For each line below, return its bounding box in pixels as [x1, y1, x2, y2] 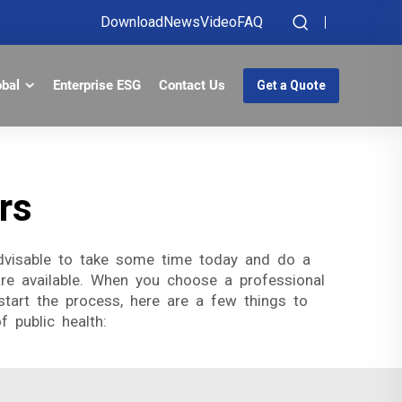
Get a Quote [257, 78, 326, 92]
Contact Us [159, 77, 225, 93]
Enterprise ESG [53, 77, 141, 93]
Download [100, 13, 163, 31]
